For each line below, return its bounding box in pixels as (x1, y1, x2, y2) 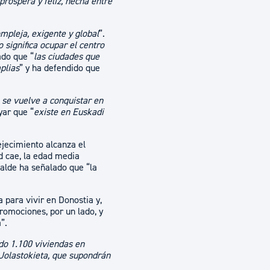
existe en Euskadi (34, 106, 104, 118)
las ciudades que (34, 51, 100, 63)
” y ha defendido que (19, 62, 101, 74)
